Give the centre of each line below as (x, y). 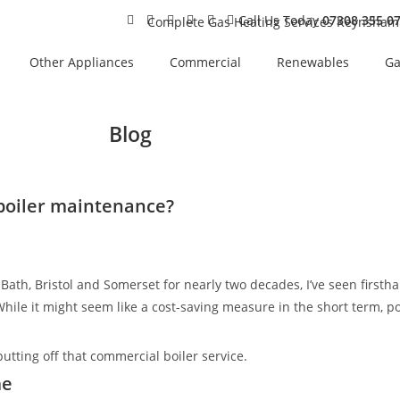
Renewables (313, 62)
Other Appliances (82, 62)
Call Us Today (280, 20)
